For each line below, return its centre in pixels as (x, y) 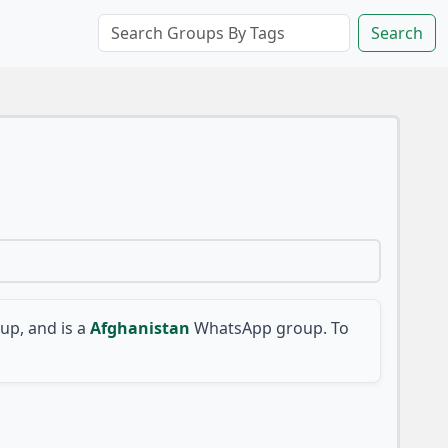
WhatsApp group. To (271, 327)
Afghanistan (139, 327)
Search (397, 33)
